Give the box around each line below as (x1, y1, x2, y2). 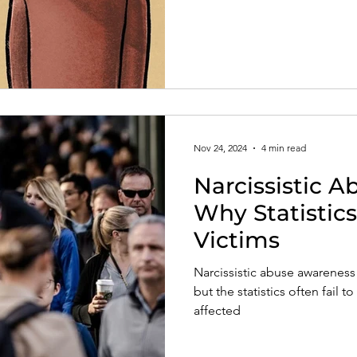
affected (194, 302, 241, 318)
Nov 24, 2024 (194, 142, 247, 154)
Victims (194, 226, 280, 253)
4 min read (261, 142, 306, 154)
